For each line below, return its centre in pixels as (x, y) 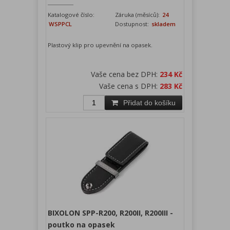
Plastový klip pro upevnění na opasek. (100, 45)
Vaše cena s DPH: (129, 86)
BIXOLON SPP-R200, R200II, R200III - (110, 213)
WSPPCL (60, 24)
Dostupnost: (132, 24)
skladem (163, 24)
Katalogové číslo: (71, 15)
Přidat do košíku (149, 103)
